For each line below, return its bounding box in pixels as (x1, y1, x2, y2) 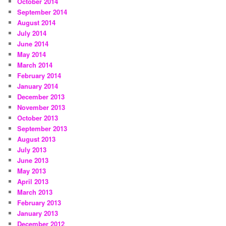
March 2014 (17, 60, 53, 70)
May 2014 (17, 49, 46, 59)
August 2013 (17, 134, 56, 144)
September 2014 (17, 7, 68, 17)
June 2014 (17, 38, 49, 48)
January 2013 (17, 208, 59, 218)
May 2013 (17, 165, 46, 176)
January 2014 (17, 81, 59, 91)
